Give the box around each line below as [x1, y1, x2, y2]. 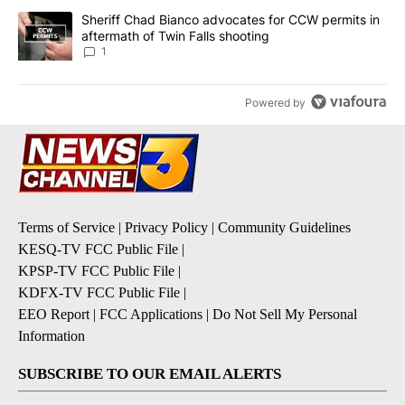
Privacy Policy [125, 220, 208, 236]
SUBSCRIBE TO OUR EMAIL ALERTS [18, 365, 281, 383]
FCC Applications [99, 306, 202, 323]
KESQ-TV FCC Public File [18, 241, 178, 258]
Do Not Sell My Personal [212, 306, 357, 323]
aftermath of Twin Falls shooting [81, 28, 269, 44]
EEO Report [18, 306, 89, 323]
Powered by [245, 96, 306, 109]
